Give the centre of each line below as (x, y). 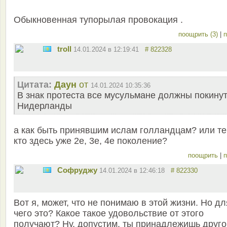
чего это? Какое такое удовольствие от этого (109, 214)
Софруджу (77, 170)
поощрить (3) (199, 34)
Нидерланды (45, 106)
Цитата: (34, 85)
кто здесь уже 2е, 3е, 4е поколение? (90, 141)
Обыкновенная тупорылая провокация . (98, 20)
